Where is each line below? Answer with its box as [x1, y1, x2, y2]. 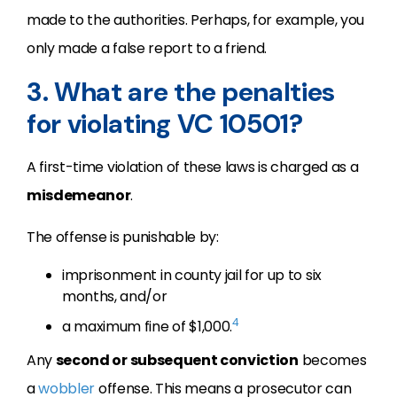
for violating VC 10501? [27, 106, 303, 141]
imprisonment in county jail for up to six [62, 265, 322, 285]
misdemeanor [27, 185, 131, 206]
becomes [298, 350, 367, 370]
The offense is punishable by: [27, 227, 219, 247]
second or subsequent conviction [55, 350, 299, 370]
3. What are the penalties [27, 74, 335, 109]
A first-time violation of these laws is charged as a [27, 157, 359, 177]
